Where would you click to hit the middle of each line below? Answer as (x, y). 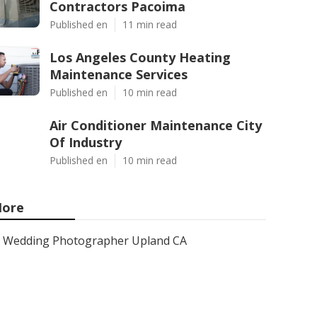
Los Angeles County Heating (140, 57)
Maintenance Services (119, 74)
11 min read (150, 24)
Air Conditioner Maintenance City (156, 125)
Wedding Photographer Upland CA (95, 241)
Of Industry (86, 142)
